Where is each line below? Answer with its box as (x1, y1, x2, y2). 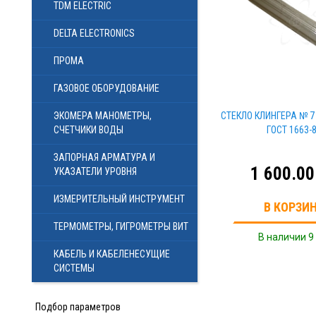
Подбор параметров (35, 301, 121, 312)
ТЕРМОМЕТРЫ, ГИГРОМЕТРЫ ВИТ (54, 221, 188, 232)
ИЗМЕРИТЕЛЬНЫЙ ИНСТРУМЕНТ (54, 193, 185, 205)
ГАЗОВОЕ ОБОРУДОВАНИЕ (54, 83, 159, 94)
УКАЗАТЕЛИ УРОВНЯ (54, 166, 137, 177)
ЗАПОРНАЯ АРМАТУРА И (54, 152, 155, 163)
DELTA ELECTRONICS (54, 28, 135, 39)
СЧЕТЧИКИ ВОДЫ (54, 124, 123, 135)
